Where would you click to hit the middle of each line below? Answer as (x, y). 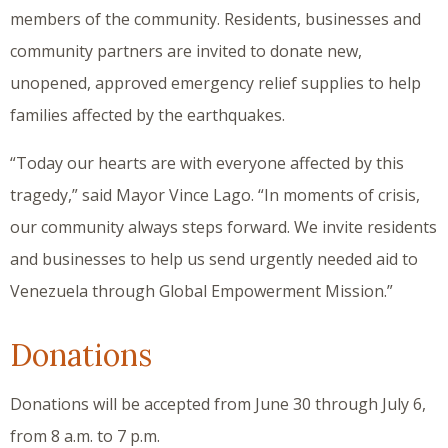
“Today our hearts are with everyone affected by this (207, 162)
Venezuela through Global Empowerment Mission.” (201, 290)
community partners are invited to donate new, (186, 50)
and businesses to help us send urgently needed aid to (214, 258)
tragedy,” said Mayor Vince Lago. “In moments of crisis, (215, 194)
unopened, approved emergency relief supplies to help (215, 82)
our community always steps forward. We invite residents (223, 226)
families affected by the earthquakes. (147, 114)
